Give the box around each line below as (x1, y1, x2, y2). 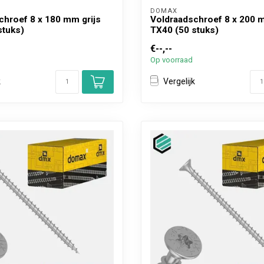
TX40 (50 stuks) (150, 24, 219, 35)
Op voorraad (150, 55, 193, 64)
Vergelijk (163, 77, 195, 87)
